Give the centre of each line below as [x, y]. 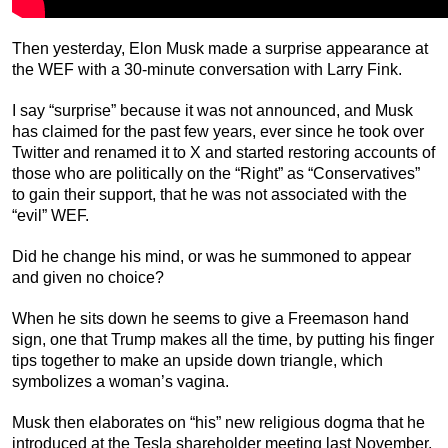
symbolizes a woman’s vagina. [120, 382]
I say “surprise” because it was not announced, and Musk [212, 111]
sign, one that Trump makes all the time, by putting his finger [223, 340]
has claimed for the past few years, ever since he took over [218, 132]
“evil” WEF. [50, 216]
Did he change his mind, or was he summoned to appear [211, 257]
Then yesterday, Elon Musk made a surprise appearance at [220, 49]
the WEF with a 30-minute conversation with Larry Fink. [207, 70]
